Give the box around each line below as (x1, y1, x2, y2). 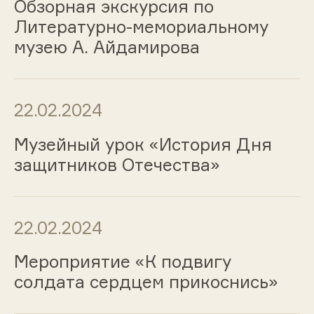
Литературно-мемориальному (13, 16, 268, 38)
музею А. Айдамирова (13, 36, 200, 58)
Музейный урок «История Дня (13, 133, 272, 155)
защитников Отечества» (13, 153, 220, 175)
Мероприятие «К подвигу (13, 251, 231, 273)
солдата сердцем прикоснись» (13, 271, 278, 293)
